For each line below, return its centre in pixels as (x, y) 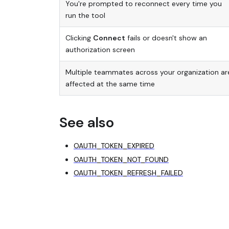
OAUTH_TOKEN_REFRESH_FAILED (128, 173)
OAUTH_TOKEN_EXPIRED (114, 146)
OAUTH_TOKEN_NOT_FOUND (121, 159)
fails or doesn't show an (166, 38)
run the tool (85, 15)
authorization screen (100, 49)
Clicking (79, 38)
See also (87, 122)
